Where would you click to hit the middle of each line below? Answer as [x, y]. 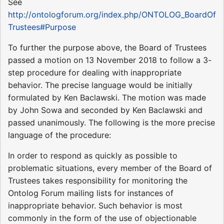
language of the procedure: [59, 135]
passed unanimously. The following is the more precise [111, 122]
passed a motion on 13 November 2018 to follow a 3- [110, 60]
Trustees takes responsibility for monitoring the [98, 180]
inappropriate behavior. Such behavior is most [95, 205]
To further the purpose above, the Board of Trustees [107, 47]
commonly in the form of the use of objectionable [102, 218]
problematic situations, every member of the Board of [110, 168]
